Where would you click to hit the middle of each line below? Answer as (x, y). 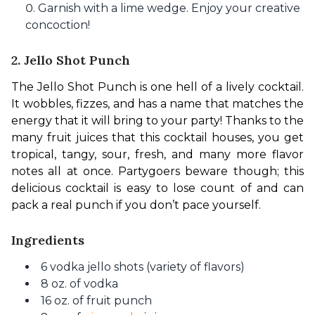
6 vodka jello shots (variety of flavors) (143, 267)
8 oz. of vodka (79, 284)
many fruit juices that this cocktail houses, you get (157, 138)
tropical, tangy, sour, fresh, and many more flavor (157, 155)
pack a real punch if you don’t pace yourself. (136, 205)
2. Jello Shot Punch (71, 60)
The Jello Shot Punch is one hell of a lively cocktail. (157, 87)
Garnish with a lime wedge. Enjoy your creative (169, 8)
